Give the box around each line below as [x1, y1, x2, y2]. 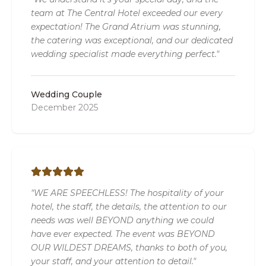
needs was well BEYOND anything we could [31, 215, 214, 226]
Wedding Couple [31, 89, 102, 100]
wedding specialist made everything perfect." [31, 49, 219, 60]
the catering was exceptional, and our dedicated [31, 35, 233, 46]
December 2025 [31, 102, 98, 113]
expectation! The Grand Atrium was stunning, [31, 21, 221, 33]
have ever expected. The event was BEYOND [31, 229, 215, 240]
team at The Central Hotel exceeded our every [31, 8, 223, 19]
